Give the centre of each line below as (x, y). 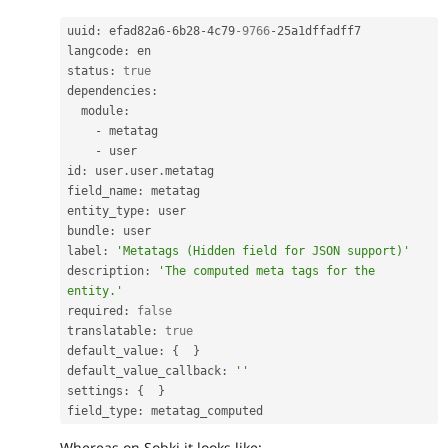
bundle (88, 230)
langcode (95, 50)
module (102, 110)
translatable (109, 330)
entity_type (105, 210)
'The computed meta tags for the (266, 270)
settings (95, 390)
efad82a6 (133, 30)
